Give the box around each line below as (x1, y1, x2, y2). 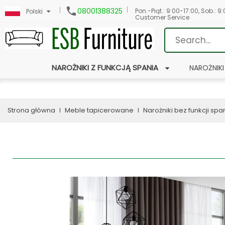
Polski (26, 7, 43, 16)
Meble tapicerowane (65, 105, 134, 115)
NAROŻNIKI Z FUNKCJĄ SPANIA (51, 62, 158, 73)
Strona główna (8, 105, 55, 115)
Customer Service (135, 13, 189, 22)
